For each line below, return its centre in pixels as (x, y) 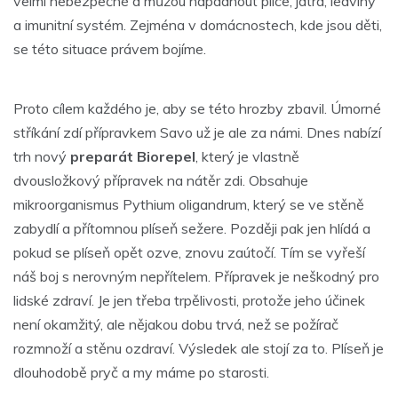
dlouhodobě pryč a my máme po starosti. (141, 373)
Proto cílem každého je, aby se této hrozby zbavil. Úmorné (197, 109)
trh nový (42, 157)
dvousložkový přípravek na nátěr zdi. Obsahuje (161, 181)
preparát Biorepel (133, 157)
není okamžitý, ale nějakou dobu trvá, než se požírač (176, 325)
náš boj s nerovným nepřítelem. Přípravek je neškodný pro (196, 277)
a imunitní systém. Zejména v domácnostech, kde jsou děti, (198, 25)
